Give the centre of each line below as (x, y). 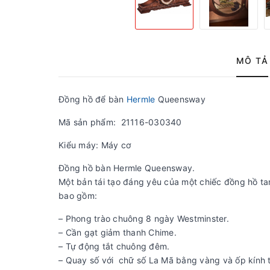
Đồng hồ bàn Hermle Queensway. (127, 168)
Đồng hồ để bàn (93, 99)
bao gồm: (78, 196)
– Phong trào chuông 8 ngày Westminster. (144, 218)
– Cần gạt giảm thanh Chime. (118, 232)
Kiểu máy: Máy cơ (95, 145)
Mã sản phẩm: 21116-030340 (120, 122)
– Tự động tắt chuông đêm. (114, 246)
